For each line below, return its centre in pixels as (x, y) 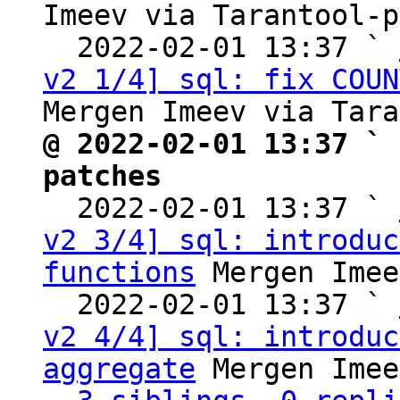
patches (102, 176)
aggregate (119, 369)
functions (119, 272)
